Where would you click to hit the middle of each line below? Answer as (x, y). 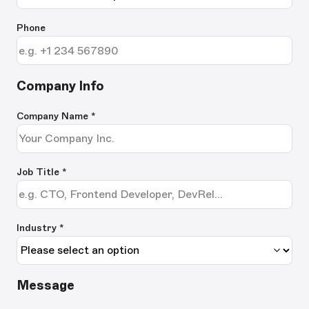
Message (46, 286)
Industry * (40, 228)
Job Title (39, 172)
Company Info (60, 86)
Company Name (54, 116)
